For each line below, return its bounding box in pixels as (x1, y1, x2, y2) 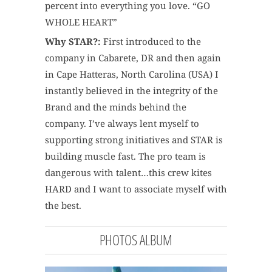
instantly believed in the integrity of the (45, 84, 218, 97)
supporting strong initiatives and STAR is (45, 133, 223, 146)
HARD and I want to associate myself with (45, 182, 227, 195)
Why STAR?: (45, 35, 101, 47)
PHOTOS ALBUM (100, 230, 172, 250)
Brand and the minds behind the (45, 100, 186, 113)
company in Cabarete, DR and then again (45, 51, 221, 64)
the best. (45, 199, 81, 211)
